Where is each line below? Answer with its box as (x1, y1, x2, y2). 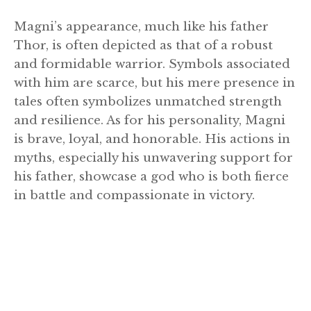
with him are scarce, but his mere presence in (14, 76, 295, 91)
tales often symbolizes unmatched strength (14, 94, 282, 110)
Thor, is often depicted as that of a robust (14, 38, 273, 53)
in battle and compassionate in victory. (14, 188, 255, 203)
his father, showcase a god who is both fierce (14, 169, 289, 185)
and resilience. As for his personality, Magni (14, 113, 285, 128)
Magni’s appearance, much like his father (14, 19, 269, 35)
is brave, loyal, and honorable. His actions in (14, 132, 290, 147)
